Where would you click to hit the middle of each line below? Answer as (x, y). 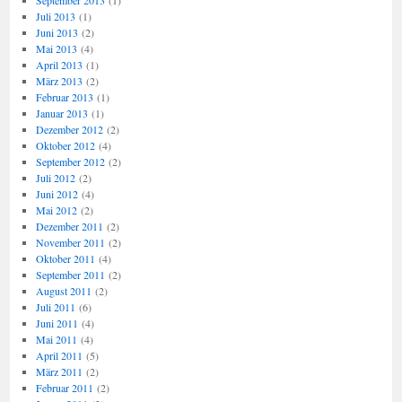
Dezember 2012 (69, 129)
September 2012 (70, 162)
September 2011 (70, 275)
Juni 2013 (57, 32)
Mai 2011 (56, 339)
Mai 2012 (56, 210)
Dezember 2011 (69, 226)
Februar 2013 (64, 97)
